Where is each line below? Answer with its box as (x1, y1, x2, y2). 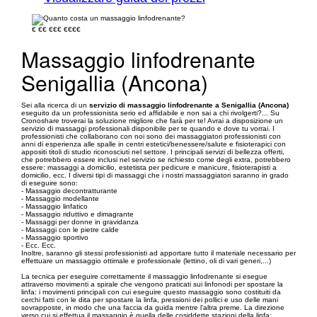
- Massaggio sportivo (21, 234, 88, 241)
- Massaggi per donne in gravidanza (21, 218, 139, 226)
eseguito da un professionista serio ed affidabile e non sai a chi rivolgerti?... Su (21, 109, 279, 117)
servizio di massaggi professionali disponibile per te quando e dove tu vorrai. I (21, 125, 275, 132)
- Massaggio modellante (21, 195, 99, 202)
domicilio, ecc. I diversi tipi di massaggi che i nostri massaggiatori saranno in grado (21, 171, 289, 179)
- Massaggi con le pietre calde (21, 226, 119, 234)
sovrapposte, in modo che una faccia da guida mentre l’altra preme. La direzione (21, 304, 284, 311)
